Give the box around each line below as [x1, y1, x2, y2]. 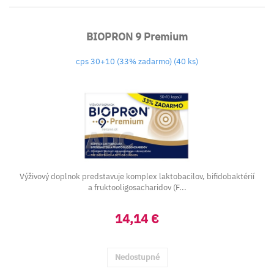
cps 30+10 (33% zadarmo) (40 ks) [76, 56, 198, 67]
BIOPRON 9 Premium [86, 30, 188, 43]
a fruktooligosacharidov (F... [87, 182, 187, 193]
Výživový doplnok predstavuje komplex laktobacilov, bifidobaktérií [20, 171, 254, 182]
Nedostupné [114, 252, 160, 262]
